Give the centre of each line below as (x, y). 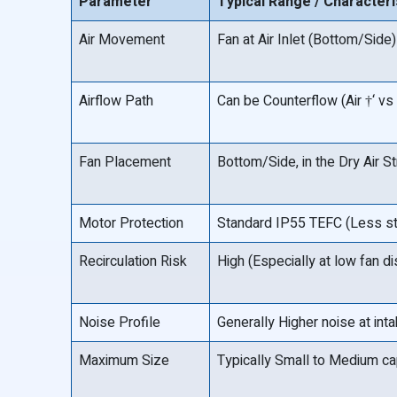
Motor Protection (132, 223)
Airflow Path (117, 101)
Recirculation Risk (133, 261)
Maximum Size (125, 361)
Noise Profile (120, 323)
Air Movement (122, 40)
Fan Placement (125, 162)
